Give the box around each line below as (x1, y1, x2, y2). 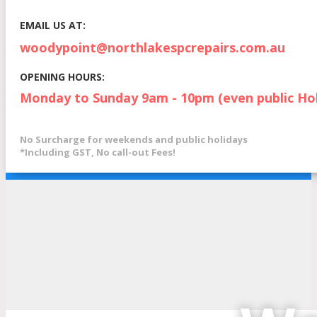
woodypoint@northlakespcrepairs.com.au (20, 39, 285, 56)
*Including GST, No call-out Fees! (20, 146, 175, 158)
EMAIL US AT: (20, 18, 86, 32)
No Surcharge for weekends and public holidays (20, 133, 248, 146)
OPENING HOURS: (20, 70, 105, 83)
